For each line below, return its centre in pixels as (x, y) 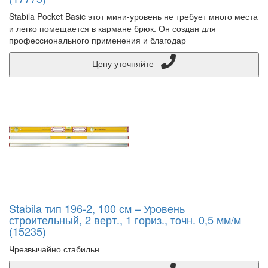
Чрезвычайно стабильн (54, 249)
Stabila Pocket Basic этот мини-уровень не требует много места (133, 16)
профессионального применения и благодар (98, 40)
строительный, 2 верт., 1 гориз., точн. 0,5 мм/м (125, 220)
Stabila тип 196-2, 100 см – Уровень (97, 208)
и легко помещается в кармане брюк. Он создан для (112, 28)
